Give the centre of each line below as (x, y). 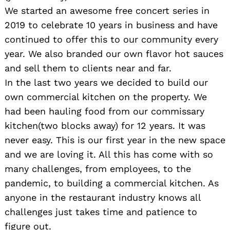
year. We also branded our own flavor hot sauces (114, 54)
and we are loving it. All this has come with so (109, 155)
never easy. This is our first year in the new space (115, 140)
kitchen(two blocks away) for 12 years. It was (105, 126)
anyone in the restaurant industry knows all (103, 198)
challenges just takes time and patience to (101, 212)
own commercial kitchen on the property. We (106, 97)
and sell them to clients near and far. (88, 68)
